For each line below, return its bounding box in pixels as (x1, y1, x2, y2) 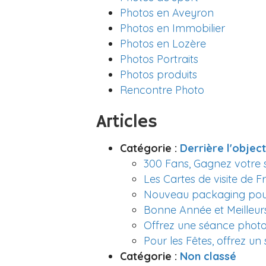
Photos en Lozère (120, 37, 206, 50)
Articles (96, 111, 157, 133)
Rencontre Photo (120, 83, 204, 97)
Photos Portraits (120, 52, 198, 66)
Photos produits (120, 68, 197, 81)
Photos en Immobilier (120, 21, 225, 35)
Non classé (180, 249, 236, 263)
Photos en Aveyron (120, 6, 214, 20)
